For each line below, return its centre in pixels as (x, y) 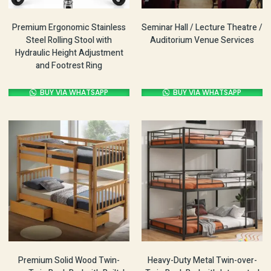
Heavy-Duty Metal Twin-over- (202, 260)
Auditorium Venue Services (202, 40)
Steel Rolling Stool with (69, 40)
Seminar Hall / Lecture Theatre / (202, 27)
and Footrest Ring (69, 65)
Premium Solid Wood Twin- (69, 260)
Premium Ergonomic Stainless (69, 27)
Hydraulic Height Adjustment (69, 53)
